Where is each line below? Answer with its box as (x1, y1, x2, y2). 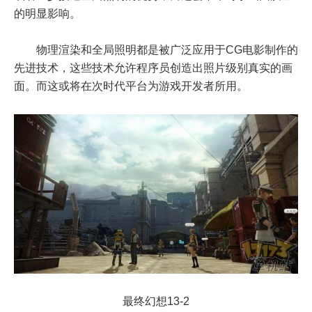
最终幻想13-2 (123, 295, 189, 308)
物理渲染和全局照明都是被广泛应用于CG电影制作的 (14, 43, 298, 56)
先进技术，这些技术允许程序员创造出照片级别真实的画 (14, 61, 292, 74)
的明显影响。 (14, 7, 81, 19)
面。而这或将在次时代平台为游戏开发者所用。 (14, 79, 248, 92)
